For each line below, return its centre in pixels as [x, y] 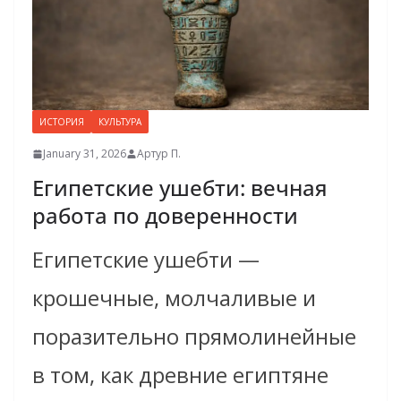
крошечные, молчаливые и [174, 298]
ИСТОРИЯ [62, 122]
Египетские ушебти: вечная [180, 188]
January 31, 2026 [85, 154]
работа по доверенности [165, 216]
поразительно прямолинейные [194, 337]
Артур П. [159, 154]
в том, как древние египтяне [180, 375]
